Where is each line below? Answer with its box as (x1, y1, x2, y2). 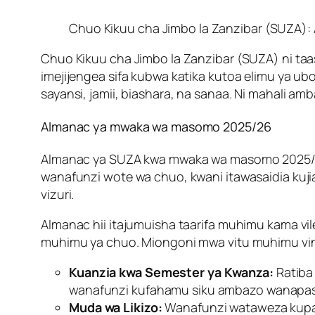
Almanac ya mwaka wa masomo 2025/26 (41, 118, 271, 136)
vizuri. (41, 186, 75, 203)
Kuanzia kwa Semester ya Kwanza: (69, 264, 274, 281)
